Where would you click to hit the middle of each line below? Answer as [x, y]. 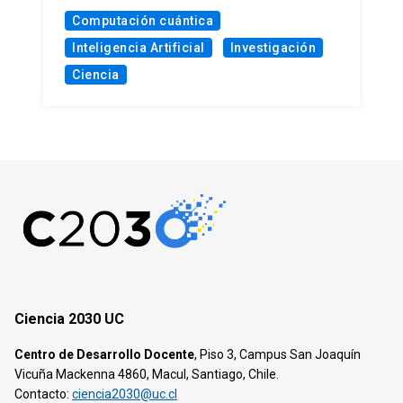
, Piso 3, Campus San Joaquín [278, 355]
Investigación [273, 47]
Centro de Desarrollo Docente [104, 355]
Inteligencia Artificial [139, 47]
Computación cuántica [143, 20]
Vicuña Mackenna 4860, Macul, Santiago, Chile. [147, 375]
